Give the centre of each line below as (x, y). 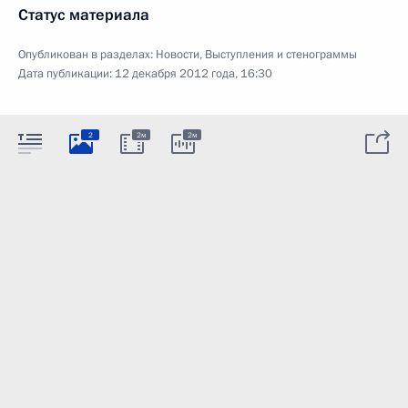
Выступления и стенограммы (281, 55)
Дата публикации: (66, 74)
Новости (178, 55)
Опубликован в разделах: (87, 55)
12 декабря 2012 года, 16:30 (194, 74)
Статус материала (84, 15)
